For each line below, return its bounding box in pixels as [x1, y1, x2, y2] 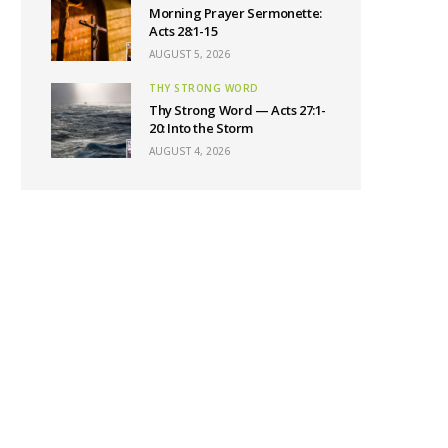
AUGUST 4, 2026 [149, 143, 230, 158]
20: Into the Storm [149, 118, 253, 137]
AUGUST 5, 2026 [149, 46, 230, 61]
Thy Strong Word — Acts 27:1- [149, 100, 327, 119]
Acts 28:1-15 [149, 21, 218, 40]
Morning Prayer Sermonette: [149, 3, 322, 22]
